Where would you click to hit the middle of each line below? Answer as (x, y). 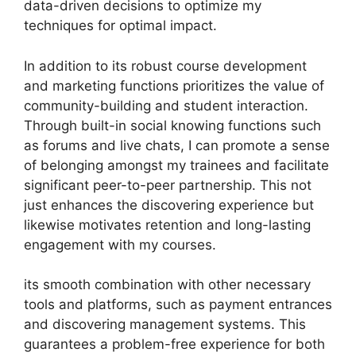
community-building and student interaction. (166, 105)
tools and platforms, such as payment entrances (178, 304)
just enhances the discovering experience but (169, 205)
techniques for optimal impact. (120, 25)
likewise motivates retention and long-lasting (167, 224)
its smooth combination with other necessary (167, 284)
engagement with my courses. (120, 244)
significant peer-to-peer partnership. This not (168, 185)
